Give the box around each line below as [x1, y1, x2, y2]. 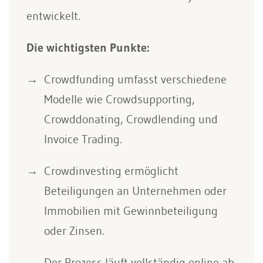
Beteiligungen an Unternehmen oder [44, 184, 227, 198]
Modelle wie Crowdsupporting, [44, 92, 195, 106]
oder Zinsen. [44, 224, 104, 238]
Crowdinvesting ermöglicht [44, 164, 178, 178]
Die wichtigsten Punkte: [26, 41, 149, 55]
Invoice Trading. [44, 132, 122, 146]
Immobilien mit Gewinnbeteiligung [44, 204, 218, 218]
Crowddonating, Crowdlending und [44, 112, 218, 126]
